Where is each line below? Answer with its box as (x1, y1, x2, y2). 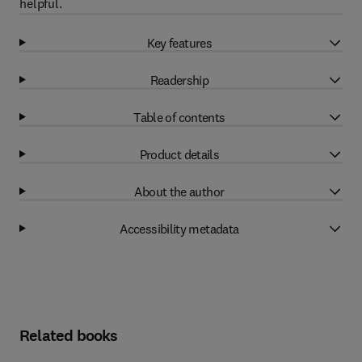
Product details (139, 145, 220, 162)
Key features (146, 34, 213, 51)
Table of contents (133, 108, 225, 125)
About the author (134, 183, 225, 200)
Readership (149, 71, 209, 88)
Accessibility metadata (120, 220, 239, 237)
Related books (19, 325, 118, 347)
